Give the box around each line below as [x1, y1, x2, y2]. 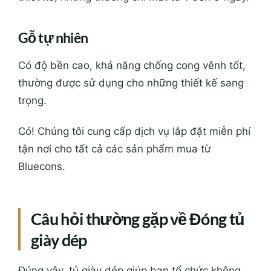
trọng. [18, 94, 47, 107]
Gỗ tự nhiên [18, 29, 88, 47]
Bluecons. [18, 160, 65, 173]
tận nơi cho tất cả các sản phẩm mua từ [18, 143, 211, 155]
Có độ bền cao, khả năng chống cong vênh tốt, [18, 59, 246, 72]
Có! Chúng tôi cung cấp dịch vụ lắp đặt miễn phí [18, 125, 250, 138]
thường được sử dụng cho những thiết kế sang [18, 77, 244, 90]
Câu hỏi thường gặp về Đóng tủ [31, 209, 245, 229]
